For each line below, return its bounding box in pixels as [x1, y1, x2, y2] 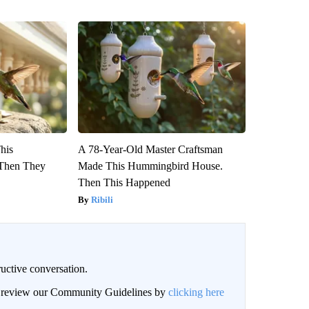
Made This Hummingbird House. [77, 159, 223, 172]
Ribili [90, 194, 113, 205]
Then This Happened [77, 176, 170, 188]
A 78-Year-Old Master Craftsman [77, 143, 223, 155]
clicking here [168, 286, 224, 298]
